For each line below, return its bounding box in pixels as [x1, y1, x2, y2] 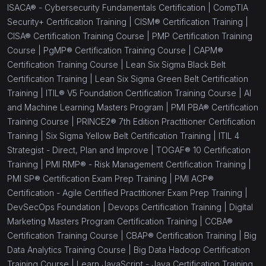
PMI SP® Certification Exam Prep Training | [7, 173, 175, 184]
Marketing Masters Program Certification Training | [7, 216, 205, 227]
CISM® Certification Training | [134, 17, 248, 27]
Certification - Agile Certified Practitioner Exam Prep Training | [7, 188, 248, 198]
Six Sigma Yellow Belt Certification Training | [46, 131, 218, 141]
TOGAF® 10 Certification [156, 145, 251, 156]
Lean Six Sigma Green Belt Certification [95, 74, 248, 84]
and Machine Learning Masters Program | [7, 102, 171, 113]
